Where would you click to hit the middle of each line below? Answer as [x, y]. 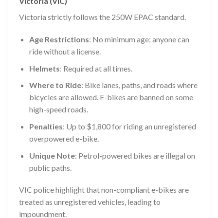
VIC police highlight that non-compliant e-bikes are [104, 190]
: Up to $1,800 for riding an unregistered [129, 126]
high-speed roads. [58, 109]
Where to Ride [55, 85]
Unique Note [52, 155]
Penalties [46, 126]
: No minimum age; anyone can [139, 39]
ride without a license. [65, 52]
